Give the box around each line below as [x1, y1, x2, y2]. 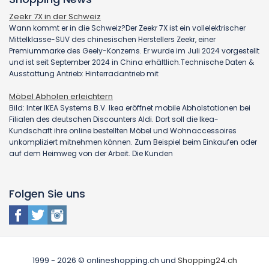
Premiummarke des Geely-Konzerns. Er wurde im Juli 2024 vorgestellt [9, 46, 259, 56]
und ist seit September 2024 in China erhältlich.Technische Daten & [9, 57, 254, 68]
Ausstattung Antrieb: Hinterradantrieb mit [9, 68, 159, 79]
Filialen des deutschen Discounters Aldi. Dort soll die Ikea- [9, 114, 219, 125]
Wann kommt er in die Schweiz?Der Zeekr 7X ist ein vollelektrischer [9, 23, 246, 34]
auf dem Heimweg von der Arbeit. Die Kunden [9, 148, 173, 159]
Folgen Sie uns [9, 186, 85, 202]
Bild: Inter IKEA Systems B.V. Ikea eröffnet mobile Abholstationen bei [9, 103, 250, 113]
